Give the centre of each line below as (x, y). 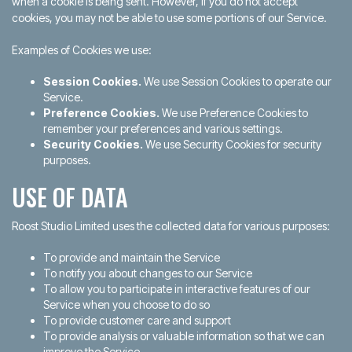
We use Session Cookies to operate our (236, 81)
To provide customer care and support (137, 320)
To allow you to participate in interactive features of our (177, 289)
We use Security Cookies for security (232, 144)
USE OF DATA (70, 197)
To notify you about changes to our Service (148, 273)
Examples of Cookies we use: (82, 50)
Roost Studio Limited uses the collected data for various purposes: (171, 226)
